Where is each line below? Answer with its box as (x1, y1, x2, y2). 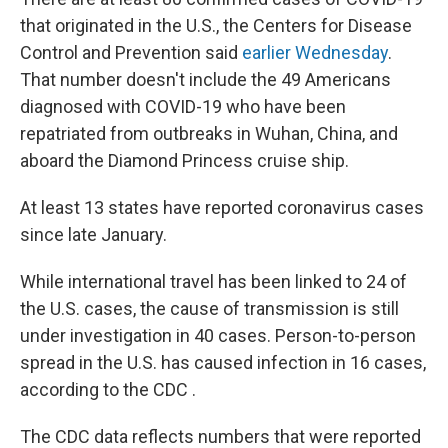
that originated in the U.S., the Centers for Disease (20, 15, 412, 36)
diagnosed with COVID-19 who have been (20, 96, 346, 117)
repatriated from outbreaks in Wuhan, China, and (20, 123, 398, 144)
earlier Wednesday (242, 42, 388, 63)
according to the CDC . (20, 379, 196, 400)
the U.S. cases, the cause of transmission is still (20, 298, 399, 319)
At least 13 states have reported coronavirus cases (20, 197, 424, 218)
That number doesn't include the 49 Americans (20, 69, 391, 90)
